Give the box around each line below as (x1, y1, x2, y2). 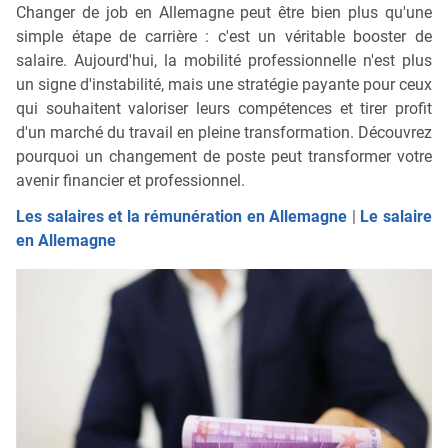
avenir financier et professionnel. (16, 171, 245, 191)
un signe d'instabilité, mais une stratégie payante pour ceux (16, 75, 432, 95)
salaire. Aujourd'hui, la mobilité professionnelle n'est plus (16, 51, 432, 71)
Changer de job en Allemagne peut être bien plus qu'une (16, 3, 432, 23)
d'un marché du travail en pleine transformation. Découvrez (16, 123, 432, 143)
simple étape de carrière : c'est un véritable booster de (16, 27, 432, 47)
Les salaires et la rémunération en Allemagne (16, 207, 348, 227)
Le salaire (360, 207, 433, 227)
